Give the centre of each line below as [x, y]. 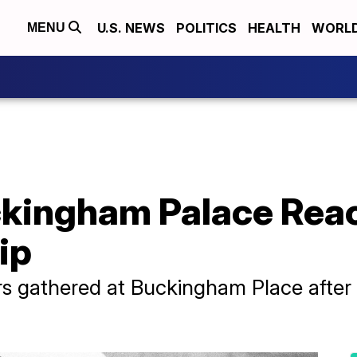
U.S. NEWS [131, 28]
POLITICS [206, 28]
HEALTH [274, 28]
